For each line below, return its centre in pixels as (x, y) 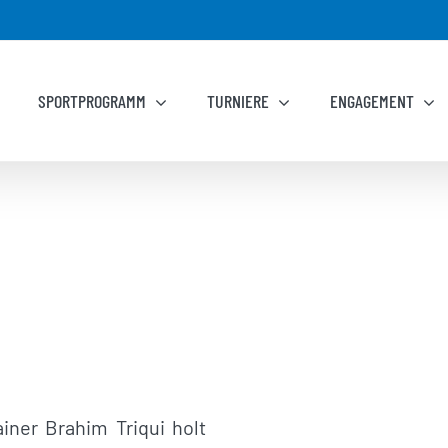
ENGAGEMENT (372, 101)
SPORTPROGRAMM (92, 101)
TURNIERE (238, 101)
